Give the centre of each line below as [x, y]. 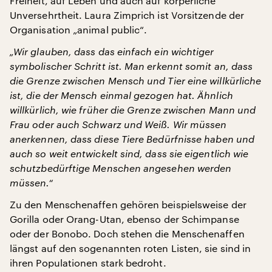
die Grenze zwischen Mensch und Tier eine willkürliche [136, 80]
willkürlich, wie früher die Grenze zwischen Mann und [133, 110]
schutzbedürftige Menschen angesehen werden [121, 168]
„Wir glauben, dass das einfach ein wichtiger [112, 51]
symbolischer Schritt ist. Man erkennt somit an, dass [131, 66]
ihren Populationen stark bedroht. [88, 263]
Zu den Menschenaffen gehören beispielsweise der [128, 204]
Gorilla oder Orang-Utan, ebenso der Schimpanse [124, 219]
